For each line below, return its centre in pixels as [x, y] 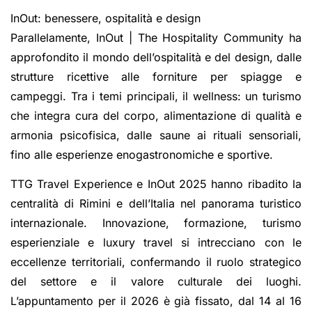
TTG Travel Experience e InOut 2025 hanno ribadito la [156, 184]
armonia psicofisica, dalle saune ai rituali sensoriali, [156, 135]
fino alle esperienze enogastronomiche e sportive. [142, 154]
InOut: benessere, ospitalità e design [106, 18]
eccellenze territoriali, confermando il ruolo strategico [156, 262]
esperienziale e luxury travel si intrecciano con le [156, 243]
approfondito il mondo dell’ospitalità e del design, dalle [156, 57]
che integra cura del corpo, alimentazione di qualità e [156, 115]
